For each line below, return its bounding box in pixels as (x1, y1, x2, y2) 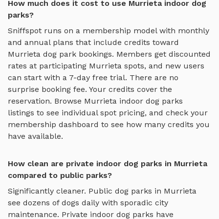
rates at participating (8, 61, 89, 70)
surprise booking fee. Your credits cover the (8, 84, 172, 94)
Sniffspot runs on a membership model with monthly (8, 25, 209, 35)
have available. (8, 131, 63, 141)
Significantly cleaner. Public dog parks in (8, 186, 164, 196)
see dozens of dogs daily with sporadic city (8, 197, 168, 207)
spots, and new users (122, 61, 204, 70)
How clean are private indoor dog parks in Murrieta (8, 158, 207, 168)
